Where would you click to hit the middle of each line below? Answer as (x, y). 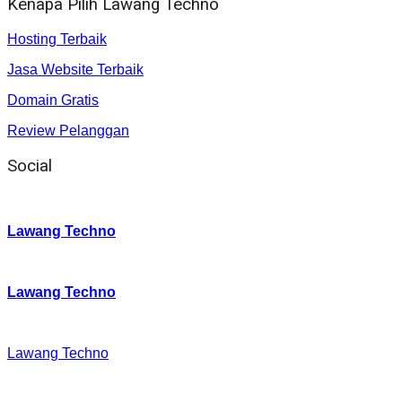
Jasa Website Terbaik (75, 70)
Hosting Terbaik (57, 39)
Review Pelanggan (68, 131)
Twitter (30, 261)
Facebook (41, 322)
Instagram (41, 200)
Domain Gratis (53, 100)
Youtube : (42, 383)
